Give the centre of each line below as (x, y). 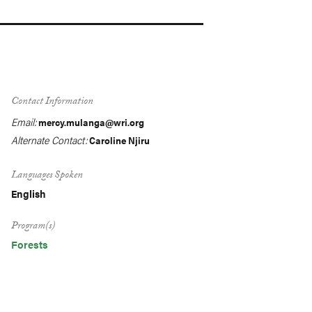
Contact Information (52, 102)
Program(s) (33, 227)
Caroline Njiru (119, 140)
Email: (24, 122)
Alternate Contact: (49, 140)
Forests (30, 244)
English (29, 193)
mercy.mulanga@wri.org (91, 122)
